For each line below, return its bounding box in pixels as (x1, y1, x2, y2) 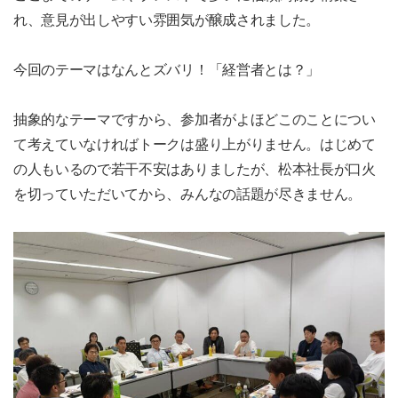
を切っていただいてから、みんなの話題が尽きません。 (13, 187, 362, 203)
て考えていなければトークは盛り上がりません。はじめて (13, 137, 376, 153)
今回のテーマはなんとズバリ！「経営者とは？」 (13, 62, 320, 78)
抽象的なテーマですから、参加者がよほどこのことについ (13, 112, 376, 128)
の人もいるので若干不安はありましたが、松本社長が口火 (13, 162, 376, 178)
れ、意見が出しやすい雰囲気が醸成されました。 (13, 12, 320, 28)
